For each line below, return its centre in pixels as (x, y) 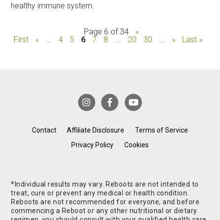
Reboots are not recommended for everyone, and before (105, 202)
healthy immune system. (53, 6)
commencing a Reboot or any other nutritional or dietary (104, 210)
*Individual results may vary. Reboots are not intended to (105, 184)
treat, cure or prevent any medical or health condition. (100, 193)
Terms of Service (162, 130)
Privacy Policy (93, 145)
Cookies (136, 145)
